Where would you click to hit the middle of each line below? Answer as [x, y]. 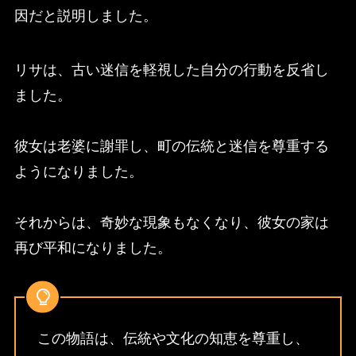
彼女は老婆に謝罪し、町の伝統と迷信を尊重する [171, 146]
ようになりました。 [78, 171]
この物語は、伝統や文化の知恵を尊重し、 [173, 339]
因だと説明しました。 [85, 15]
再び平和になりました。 [93, 248]
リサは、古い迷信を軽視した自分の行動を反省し [171, 70]
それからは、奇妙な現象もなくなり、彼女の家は [171, 222]
